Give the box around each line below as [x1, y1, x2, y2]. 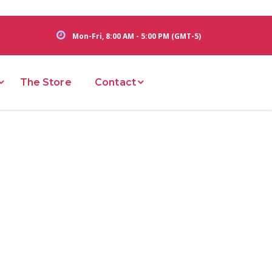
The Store [19, 76, 72, 88]
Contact [95, 76, 136, 88]
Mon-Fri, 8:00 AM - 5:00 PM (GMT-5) [72, 30, 201, 41]
